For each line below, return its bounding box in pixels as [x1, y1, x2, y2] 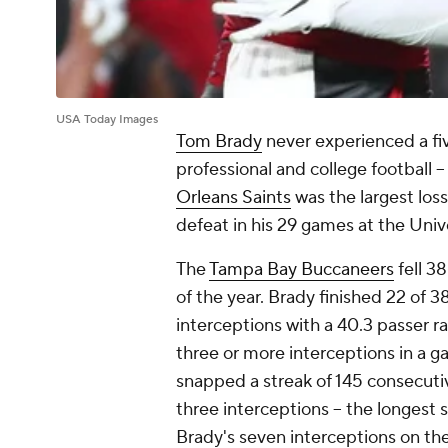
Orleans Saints [176, 186, 291, 210]
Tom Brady [176, 130, 262, 154]
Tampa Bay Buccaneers [209, 258, 394, 282]
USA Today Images [56, 112, 158, 128]
